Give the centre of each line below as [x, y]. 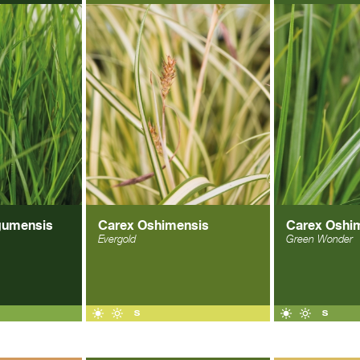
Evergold [117, 239]
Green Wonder [319, 239]
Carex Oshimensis [153, 225]
